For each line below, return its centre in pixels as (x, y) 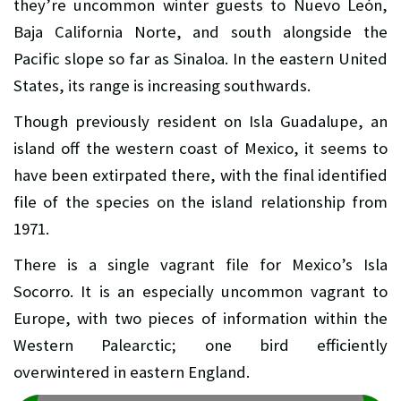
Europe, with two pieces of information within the (200, 318)
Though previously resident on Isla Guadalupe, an (200, 121)
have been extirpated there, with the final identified (200, 175)
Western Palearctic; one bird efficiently (200, 345)
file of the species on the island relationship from (200, 201)
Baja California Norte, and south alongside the (200, 31)
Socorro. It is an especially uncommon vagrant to (200, 291)
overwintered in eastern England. (132, 371)
